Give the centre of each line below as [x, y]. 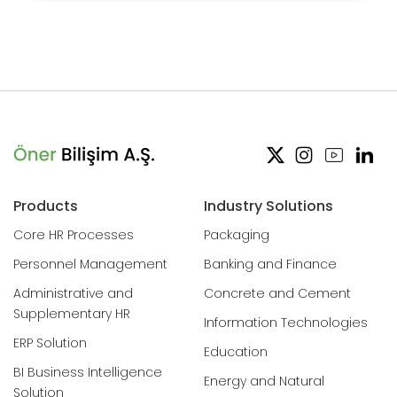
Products [46, 206]
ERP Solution [50, 343]
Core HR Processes [74, 234]
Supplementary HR [72, 313]
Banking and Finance [270, 264]
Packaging [237, 234]
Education [236, 351]
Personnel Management [90, 264]
